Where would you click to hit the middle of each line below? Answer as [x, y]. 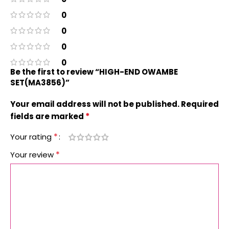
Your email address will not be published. [95, 104]
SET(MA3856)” [40, 83]
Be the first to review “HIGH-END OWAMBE [94, 72]
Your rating [32, 137]
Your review [33, 155]
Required [200, 104]
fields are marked [48, 116]
